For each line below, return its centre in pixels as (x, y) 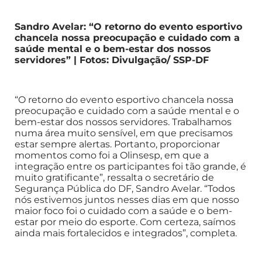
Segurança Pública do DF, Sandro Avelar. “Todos (125, 188)
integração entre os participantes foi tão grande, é (130, 166)
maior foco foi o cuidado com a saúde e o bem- (123, 211)
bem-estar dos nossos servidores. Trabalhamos (123, 122)
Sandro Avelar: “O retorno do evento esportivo (128, 26)
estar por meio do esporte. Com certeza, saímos (125, 222)
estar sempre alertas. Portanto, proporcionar (117, 144)
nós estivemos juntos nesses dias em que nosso (127, 199)
